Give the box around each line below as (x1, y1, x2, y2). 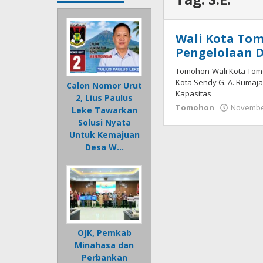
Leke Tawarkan (71, 104, 137, 116)
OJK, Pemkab (77, 227, 131, 239)
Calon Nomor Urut (66, 80, 143, 92)
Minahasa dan (75, 240, 134, 251)
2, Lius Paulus (76, 92, 133, 104)
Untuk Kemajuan (69, 129, 140, 141)
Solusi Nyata (77, 117, 131, 129)
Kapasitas (176, 88, 212, 99)
